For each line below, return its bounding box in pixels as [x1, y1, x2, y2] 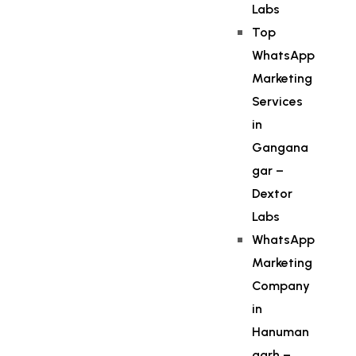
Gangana [252, 140, 309, 155]
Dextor [252, 186, 293, 201]
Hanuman [252, 324, 310, 339]
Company [252, 278, 311, 293]
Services [252, 94, 304, 109]
